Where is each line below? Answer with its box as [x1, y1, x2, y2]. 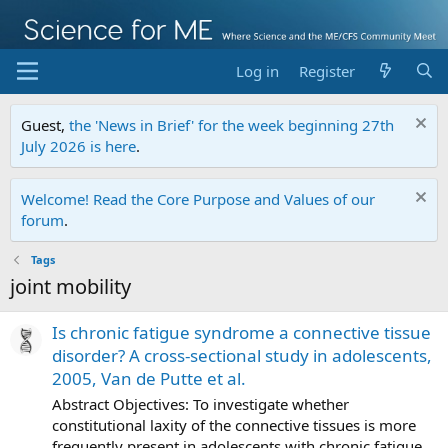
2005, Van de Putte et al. [52, 366, 246, 390]
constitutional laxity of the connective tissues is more [52, 414, 416, 435]
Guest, [21, 114, 69, 135]
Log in [236, 60, 280, 81]
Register [299, 60, 356, 81]
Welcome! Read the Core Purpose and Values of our [21, 188, 375, 209]
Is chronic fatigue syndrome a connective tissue [52, 320, 431, 344]
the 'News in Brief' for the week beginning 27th [69, 114, 394, 135]
